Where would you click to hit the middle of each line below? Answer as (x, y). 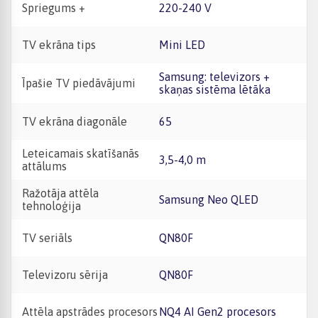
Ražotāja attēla (60, 193)
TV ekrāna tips (59, 45)
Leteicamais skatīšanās (81, 153)
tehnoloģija (51, 206)
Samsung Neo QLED (212, 199)
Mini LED (187, 45)
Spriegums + (54, 8)
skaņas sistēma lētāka (215, 89)
